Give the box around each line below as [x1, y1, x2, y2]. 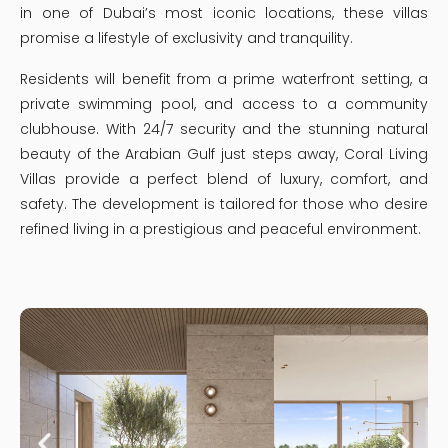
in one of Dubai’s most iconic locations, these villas [20, 3, 428, 24]
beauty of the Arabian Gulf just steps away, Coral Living [20, 144, 428, 165]
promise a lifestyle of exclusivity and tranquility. [20, 28, 353, 49]
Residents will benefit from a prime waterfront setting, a [20, 69, 428, 90]
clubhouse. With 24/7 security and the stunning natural [20, 119, 428, 140]
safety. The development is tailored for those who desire [20, 194, 428, 215]
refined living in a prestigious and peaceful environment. [20, 219, 421, 240]
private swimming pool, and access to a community [20, 94, 428, 115]
